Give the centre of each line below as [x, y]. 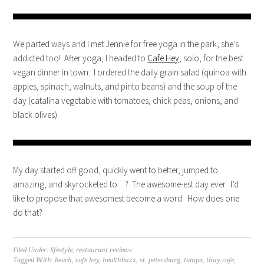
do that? [28, 212]
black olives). [36, 115]
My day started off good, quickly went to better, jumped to [116, 170]
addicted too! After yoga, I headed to [80, 58]
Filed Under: [32, 250]
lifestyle [62, 250]
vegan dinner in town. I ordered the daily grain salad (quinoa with [130, 72]
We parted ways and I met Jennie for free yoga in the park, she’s [126, 44]
